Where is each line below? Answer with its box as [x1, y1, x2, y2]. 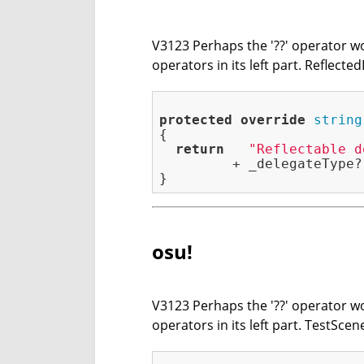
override [240, 112, 305, 128]
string [314, 112, 362, 128]
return [175, 141, 224, 158]
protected [159, 112, 232, 128]
